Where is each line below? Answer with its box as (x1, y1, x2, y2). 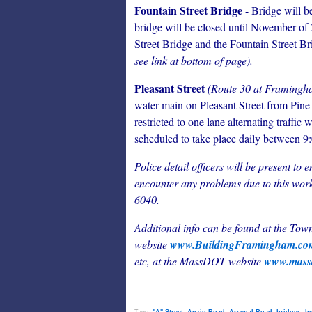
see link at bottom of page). (134, 53, 253, 68)
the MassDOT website (164, 253, 264, 268)
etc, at (134, 253, 164, 268)
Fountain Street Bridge (134, 2, 242, 18)
